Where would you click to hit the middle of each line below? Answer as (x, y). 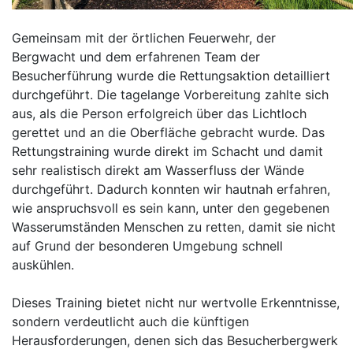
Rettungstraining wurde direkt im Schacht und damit (167, 151)
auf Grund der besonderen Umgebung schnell (147, 246)
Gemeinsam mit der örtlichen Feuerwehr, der (144, 38)
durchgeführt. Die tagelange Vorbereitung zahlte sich (170, 95)
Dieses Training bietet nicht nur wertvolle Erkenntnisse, (176, 303)
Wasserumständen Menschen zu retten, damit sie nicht (174, 227)
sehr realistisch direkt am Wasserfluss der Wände (158, 170)
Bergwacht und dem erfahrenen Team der (136, 57)
